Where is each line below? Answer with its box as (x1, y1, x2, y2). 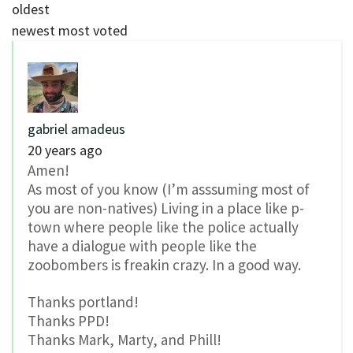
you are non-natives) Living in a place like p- (28, 199, 304, 218)
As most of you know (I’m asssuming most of (28, 180, 310, 199)
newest (12, 21, 55, 40)
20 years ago (28, 141, 102, 160)
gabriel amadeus (28, 120, 125, 139)
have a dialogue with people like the (28, 236, 257, 256)
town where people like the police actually (28, 217, 299, 237)
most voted (58, 21, 128, 40)
